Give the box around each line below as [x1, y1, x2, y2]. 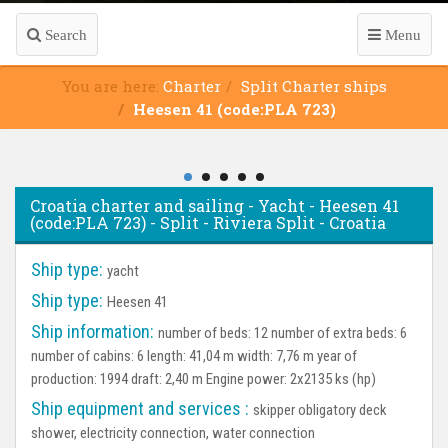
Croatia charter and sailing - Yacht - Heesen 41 [30, 195, 399, 216]
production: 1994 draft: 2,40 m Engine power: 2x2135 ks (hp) [31, 370, 376, 388]
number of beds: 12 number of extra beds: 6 [158, 324, 407, 342]
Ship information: [31, 321, 154, 342]
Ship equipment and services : [31, 398, 249, 419]
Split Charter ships [240, 76, 387, 96]
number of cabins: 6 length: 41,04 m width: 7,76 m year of [31, 347, 357, 365]
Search [41, 27, 87, 42]
